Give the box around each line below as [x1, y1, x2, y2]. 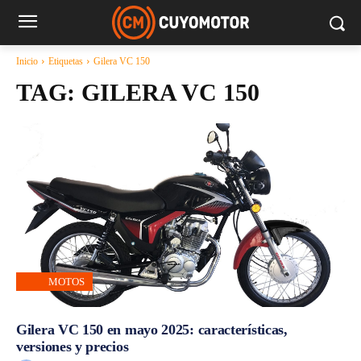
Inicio [16, 56, 38, 67]
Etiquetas [48, 56, 83, 67]
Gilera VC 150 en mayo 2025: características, [16, 322, 288, 338]
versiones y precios [16, 338, 129, 355]
